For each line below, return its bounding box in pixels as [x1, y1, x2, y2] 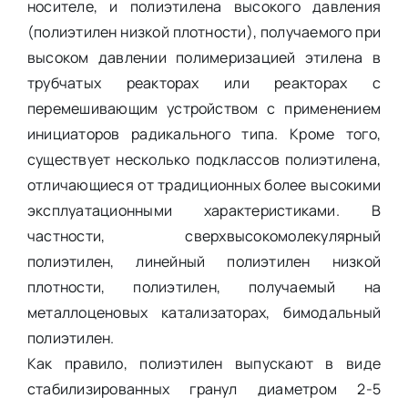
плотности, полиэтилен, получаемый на [26, 276, 382, 297]
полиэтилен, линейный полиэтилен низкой [26, 250, 382, 271]
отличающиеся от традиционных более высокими [26, 174, 382, 195]
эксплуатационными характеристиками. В [26, 199, 382, 220]
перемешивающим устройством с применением [26, 97, 382, 118]
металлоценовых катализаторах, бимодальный [26, 301, 382, 322]
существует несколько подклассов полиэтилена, [26, 148, 382, 169]
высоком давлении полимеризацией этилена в [26, 46, 382, 67]
